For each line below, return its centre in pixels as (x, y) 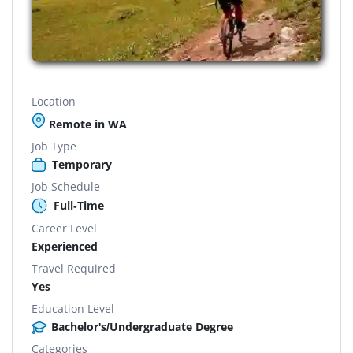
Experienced (65, 246)
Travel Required (74, 268)
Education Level (73, 308)
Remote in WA (86, 124)
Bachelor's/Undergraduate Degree (142, 326)
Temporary (82, 164)
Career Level (64, 228)
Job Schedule (66, 186)
